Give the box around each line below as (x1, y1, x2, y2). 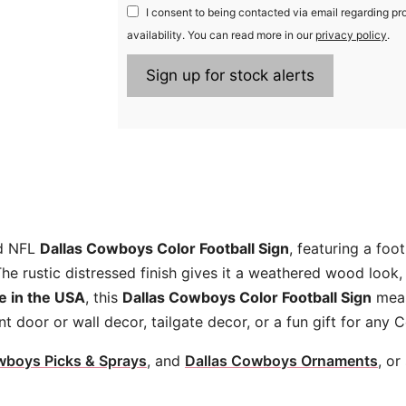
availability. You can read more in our (127, 28, 315, 43)
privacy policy (315, 28, 387, 43)
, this (85, 288, 122, 307)
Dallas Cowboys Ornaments (185, 352, 378, 371)
